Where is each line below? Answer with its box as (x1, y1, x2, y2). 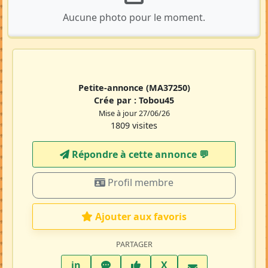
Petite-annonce (78, 82, 146, 94)
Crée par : (94, 95, 139, 106)
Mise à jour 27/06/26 (98, 108, 170, 119)
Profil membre (105, 176, 173, 190)
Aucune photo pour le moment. (63, 11, 205, 25)
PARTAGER (115, 239, 153, 250)
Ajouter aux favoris (95, 210, 187, 224)
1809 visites (111, 120, 157, 132)
